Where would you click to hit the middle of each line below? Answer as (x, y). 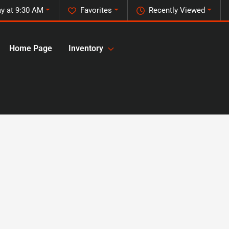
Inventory (86, 49)
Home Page (31, 49)
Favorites (96, 10)
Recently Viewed (177, 10)
